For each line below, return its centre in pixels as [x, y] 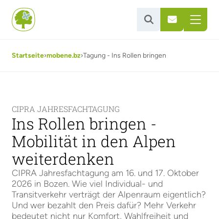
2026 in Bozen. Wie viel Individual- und [87, 184]
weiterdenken [63, 159]
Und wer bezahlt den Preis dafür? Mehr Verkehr [104, 205]
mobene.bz [64, 55]
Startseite [28, 55]
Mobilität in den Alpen [94, 141]
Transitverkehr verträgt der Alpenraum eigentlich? [109, 195]
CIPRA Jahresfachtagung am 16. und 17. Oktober [105, 173]
